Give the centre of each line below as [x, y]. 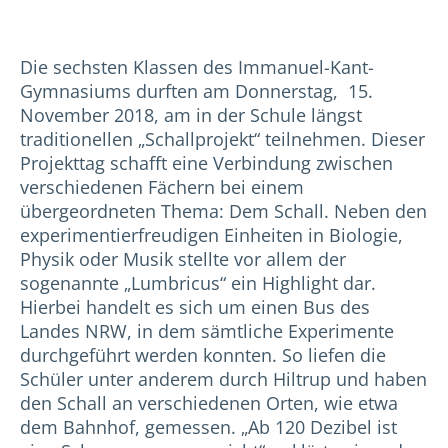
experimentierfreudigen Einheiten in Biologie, [211, 235]
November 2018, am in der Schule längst [191, 115]
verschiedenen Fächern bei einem [162, 187]
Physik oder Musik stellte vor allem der [183, 259]
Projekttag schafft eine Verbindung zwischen [206, 163]
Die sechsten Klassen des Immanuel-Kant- [197, 67]
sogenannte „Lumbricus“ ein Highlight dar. [198, 283]
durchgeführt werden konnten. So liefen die [203, 355]
